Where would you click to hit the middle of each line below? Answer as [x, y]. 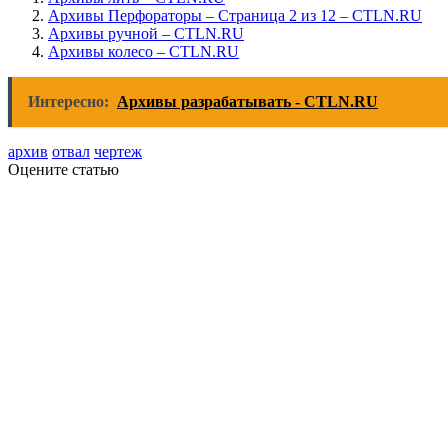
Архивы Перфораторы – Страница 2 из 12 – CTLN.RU [235, 16]
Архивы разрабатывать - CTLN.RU [247, 102]
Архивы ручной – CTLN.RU [146, 34]
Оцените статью [63, 170]
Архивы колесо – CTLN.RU [143, 52]
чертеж [118, 152]
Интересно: [68, 102]
